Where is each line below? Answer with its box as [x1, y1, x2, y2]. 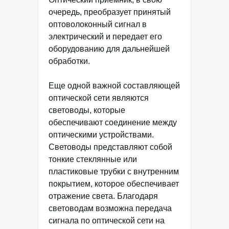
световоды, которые [49, 105, 125, 114]
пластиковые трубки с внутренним [49, 167, 179, 176]
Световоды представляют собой [49, 142, 172, 151]
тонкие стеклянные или [49, 154, 137, 164]
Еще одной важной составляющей [49, 81, 180, 90]
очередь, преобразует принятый [49, 7, 171, 16]
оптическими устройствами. [49, 130, 154, 139]
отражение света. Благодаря [49, 191, 158, 200]
